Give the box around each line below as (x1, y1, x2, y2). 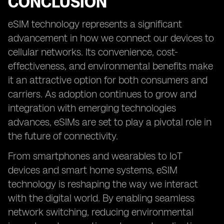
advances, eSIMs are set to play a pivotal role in (8, 116, 211, 128)
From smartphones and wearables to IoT (8, 150, 182, 162)
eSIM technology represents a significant (8, 18, 182, 30)
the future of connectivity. (8, 130, 118, 142)
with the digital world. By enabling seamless (8, 192, 194, 204)
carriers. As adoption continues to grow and (8, 88, 196, 100)
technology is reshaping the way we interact (8, 178, 198, 190)
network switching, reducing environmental (8, 206, 193, 218)
